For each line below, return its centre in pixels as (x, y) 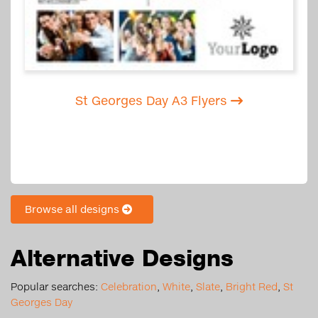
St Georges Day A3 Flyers (153, 101)
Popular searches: (56, 287)
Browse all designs (73, 209)
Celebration (129, 287)
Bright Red (252, 287)
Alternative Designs (122, 258)
